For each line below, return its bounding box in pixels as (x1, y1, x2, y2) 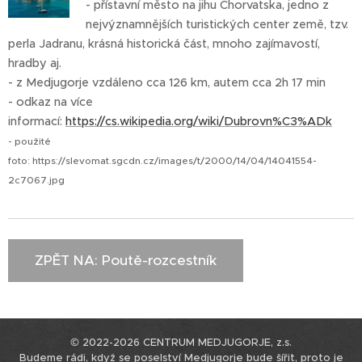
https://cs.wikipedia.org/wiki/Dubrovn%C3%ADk (65, 114, 332, 128)
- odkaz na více (8, 95, 93, 109)
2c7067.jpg (8, 175, 65, 186)
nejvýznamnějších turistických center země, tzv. (86, 17, 349, 32)
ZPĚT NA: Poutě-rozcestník (35, 251, 217, 269)
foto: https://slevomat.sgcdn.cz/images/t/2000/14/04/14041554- (8, 155, 317, 166)
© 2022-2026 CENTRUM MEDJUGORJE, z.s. (70, 335, 292, 349)
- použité (8, 136, 51, 147)
